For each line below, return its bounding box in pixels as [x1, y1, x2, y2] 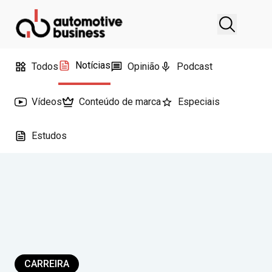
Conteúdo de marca [79, 96, 161, 107]
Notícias [75, 59, 110, 71]
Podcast [177, 61, 212, 72]
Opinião [127, 61, 160, 72]
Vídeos [32, 96, 62, 107]
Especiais [178, 96, 220, 107]
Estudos [32, 130, 67, 141]
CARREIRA [24, 258, 69, 270]
